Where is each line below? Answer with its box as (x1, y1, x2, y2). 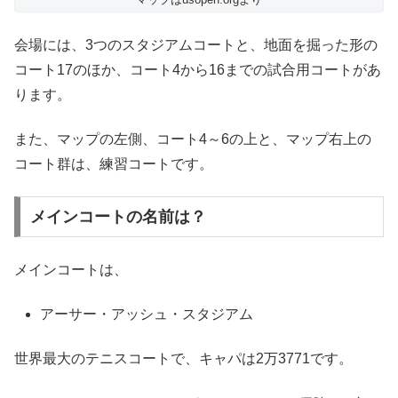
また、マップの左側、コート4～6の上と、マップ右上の (14, 131, 371, 147)
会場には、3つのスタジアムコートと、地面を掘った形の (14, 36, 378, 52)
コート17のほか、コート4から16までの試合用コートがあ (14, 61, 381, 77)
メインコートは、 (14, 261, 128, 277)
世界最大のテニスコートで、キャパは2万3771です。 (14, 351, 353, 367)
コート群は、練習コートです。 (14, 155, 213, 171)
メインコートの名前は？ (29, 208, 206, 227)
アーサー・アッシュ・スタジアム (40, 306, 254, 322)
